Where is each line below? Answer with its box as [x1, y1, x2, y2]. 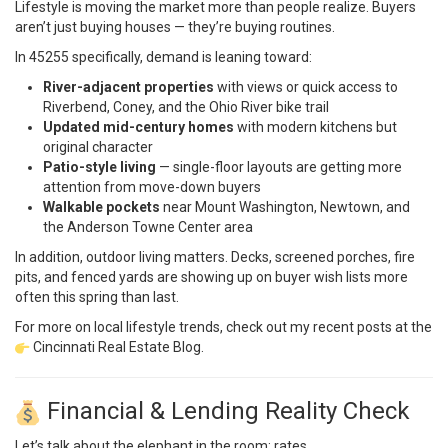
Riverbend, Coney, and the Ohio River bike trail [43, 99, 329, 116]
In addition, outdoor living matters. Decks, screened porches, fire [15, 249, 415, 266]
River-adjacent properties [43, 79, 214, 96]
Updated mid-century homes [43, 119, 234, 136]
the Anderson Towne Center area [43, 219, 253, 236]
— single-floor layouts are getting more [156, 159, 402, 176]
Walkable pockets [43, 199, 160, 216]
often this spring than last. [15, 289, 179, 306]
